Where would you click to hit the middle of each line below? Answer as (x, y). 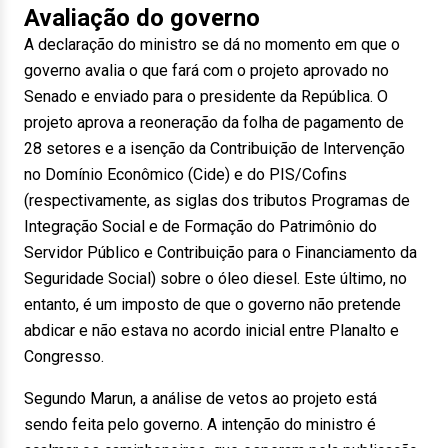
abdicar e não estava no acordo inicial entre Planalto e (211, 330)
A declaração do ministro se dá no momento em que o (212, 44)
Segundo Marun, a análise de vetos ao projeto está (200, 398)
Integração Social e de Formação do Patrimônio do (200, 226)
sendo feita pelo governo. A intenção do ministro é (200, 424)
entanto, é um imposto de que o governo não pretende (212, 304)
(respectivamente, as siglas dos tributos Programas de (217, 200)
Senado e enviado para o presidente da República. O (206, 96)
